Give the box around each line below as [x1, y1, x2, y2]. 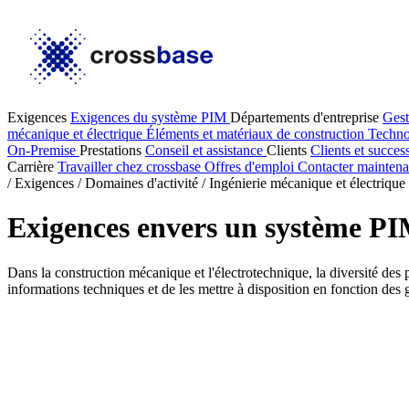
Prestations [79, 142, 145, 158]
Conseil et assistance [145, 142, 267, 158]
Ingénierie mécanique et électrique [209, 175, 405, 191]
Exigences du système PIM [70, 110, 230, 125]
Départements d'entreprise [230, 110, 383, 125]
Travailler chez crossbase [58, 159, 204, 174]
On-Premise [7, 142, 79, 158]
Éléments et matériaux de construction [146, 126, 368, 142]
